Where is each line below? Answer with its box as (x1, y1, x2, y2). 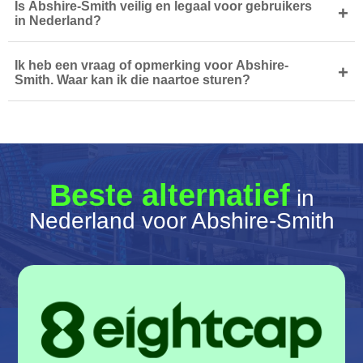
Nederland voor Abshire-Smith (28, 208, 335, 233)
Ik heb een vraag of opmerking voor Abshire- (15, 58, 288, 72)
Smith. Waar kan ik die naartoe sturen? (15, 73, 250, 87)
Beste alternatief (49, 178, 290, 212)
